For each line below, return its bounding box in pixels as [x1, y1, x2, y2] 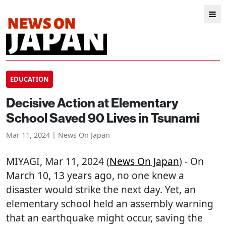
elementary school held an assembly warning [6, 197, 213, 210]
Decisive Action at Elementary [6, 94, 179, 111]
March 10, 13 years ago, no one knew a [6, 168, 184, 182]
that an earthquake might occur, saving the [6, 211, 203, 224]
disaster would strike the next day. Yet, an [6, 183, 196, 196]
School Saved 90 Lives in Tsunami [6, 109, 200, 126]
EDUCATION [10, 75, 49, 84]
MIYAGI [6, 154, 40, 168]
